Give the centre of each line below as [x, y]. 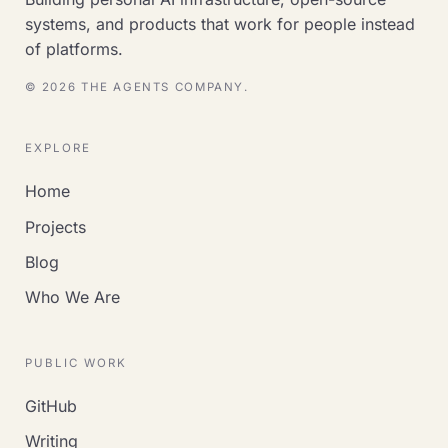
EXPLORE [58, 148]
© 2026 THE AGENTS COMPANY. [136, 86]
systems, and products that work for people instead [219, 23]
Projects [55, 226]
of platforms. [73, 48]
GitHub [50, 405]
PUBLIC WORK [76, 362]
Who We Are [72, 297]
